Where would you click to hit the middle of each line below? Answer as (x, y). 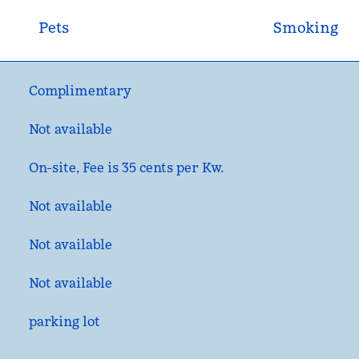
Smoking (305, 28)
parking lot (65, 321)
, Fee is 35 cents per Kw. (150, 167)
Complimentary (80, 91)
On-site (52, 167)
